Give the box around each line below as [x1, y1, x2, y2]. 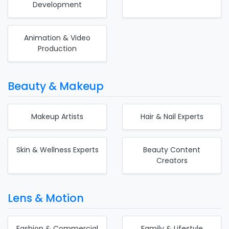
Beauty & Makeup [8, 78, 104, 94]
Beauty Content [143, 144, 200, 155]
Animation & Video [24, 32, 90, 43]
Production [38, 43, 77, 54]
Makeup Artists [31, 111, 83, 122]
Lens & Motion [8, 190, 84, 205]
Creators [156, 155, 188, 166]
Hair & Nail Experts [140, 111, 203, 122]
